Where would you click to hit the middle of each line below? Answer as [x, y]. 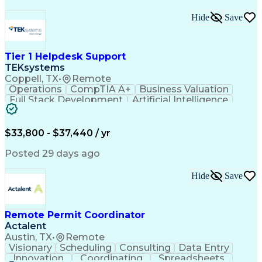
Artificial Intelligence [180, 100]
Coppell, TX [32, 79]
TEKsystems [35, 68]
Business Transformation [119, 110]
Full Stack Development [66, 100]
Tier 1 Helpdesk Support [65, 56]
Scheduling [85, 248]
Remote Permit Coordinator [75, 215]
